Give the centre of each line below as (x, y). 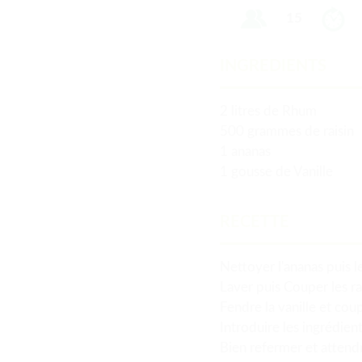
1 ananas (245, 152)
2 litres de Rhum (268, 111)
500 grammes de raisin (287, 131)
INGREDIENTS (273, 66)
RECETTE (255, 222)
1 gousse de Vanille (276, 172)
